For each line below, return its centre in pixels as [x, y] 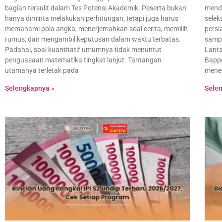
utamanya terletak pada [42, 71]
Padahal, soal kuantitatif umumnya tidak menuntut [83, 50]
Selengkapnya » [30, 88]
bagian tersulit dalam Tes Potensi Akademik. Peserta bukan [96, 8]
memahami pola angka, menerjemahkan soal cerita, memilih [96, 29]
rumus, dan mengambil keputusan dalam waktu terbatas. [93, 39]
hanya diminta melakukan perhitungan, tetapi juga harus [92, 19]
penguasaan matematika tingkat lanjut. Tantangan [83, 60]
